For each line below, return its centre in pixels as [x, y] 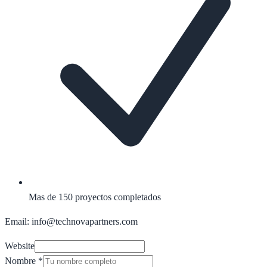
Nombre [20, 260]
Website [20, 246]
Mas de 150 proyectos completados [95, 197]
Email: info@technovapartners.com [71, 221]
